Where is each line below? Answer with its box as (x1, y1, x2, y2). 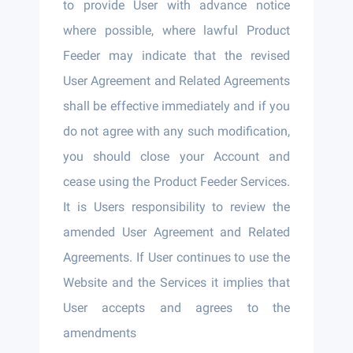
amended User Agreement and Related (63, 225, 290, 240)
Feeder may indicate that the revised (63, 48, 290, 63)
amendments (63, 325, 136, 340)
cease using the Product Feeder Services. (63, 174, 290, 189)
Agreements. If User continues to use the (63, 250, 290, 265)
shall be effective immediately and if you (63, 98, 290, 113)
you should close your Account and (63, 149, 290, 164)
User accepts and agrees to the (63, 300, 290, 315)
